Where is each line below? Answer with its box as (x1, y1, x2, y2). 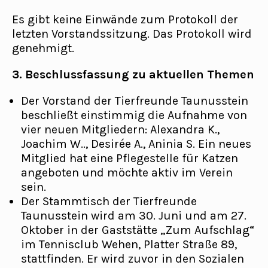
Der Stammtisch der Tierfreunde (21, 194, 197, 208)
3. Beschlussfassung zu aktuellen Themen (12, 68, 254, 81)
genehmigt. (12, 41, 74, 55)
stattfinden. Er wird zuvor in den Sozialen (21, 252, 244, 266)
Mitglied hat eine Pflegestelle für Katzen (21, 151, 238, 165)
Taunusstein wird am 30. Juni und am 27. (21, 209, 246, 223)
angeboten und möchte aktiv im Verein (21, 166, 233, 179)
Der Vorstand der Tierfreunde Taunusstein (21, 94, 248, 108)
